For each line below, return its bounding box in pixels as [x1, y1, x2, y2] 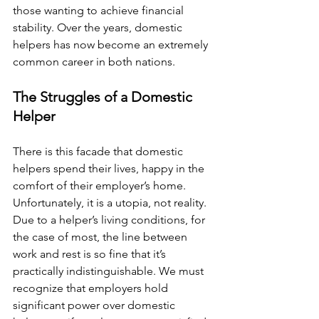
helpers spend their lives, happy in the [13, 162, 207, 175]
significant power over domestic [13, 298, 178, 312]
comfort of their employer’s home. [13, 179, 189, 192]
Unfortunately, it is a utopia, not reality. [13, 196, 209, 209]
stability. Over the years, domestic [13, 21, 185, 34]
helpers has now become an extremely [13, 38, 211, 51]
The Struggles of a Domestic [13, 88, 196, 105]
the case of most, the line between [13, 230, 190, 244]
